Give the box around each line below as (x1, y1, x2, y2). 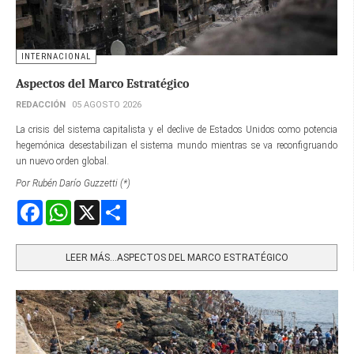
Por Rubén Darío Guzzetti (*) (16, 178, 130, 190)
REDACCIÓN (16, 100, 66, 111)
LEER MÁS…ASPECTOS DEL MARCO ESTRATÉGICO (65, 252, 288, 264)
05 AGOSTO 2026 (72, 100, 141, 111)
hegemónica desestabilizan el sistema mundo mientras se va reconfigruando (16, 140, 337, 152)
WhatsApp (71, 201, 115, 213)
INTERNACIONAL (21, 51, 91, 62)
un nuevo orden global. (16, 156, 111, 168)
